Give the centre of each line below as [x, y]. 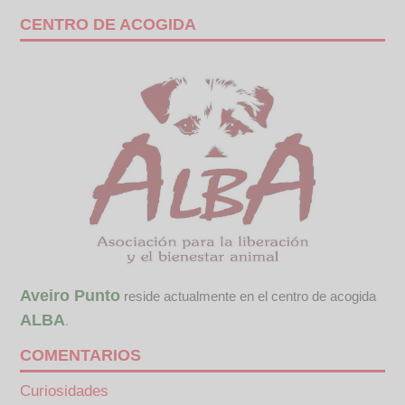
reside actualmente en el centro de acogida [249, 297]
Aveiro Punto [71, 296]
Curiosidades [65, 391]
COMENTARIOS [81, 356]
